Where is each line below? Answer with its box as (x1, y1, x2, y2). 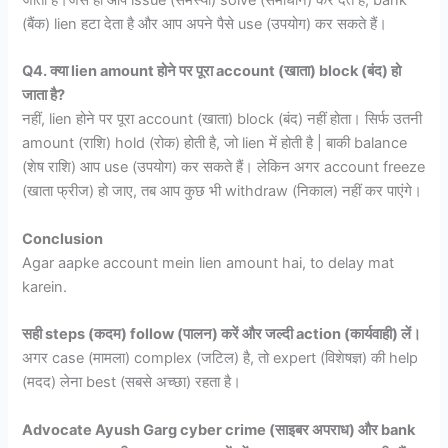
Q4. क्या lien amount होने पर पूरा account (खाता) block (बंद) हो (22, 62, 402, 81)
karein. (22, 277, 68, 296)
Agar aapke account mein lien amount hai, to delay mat (22, 253, 395, 272)
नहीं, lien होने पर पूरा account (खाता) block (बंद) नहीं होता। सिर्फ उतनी (22, 110, 423, 129)
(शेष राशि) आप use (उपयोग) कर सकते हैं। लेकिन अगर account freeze (22, 158, 426, 177)
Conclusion (22, 229, 104, 248)
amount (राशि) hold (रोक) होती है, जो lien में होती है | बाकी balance (22, 134, 408, 153)
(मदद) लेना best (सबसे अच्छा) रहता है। (22, 373, 242, 392)
